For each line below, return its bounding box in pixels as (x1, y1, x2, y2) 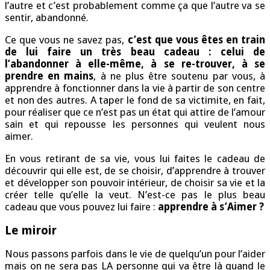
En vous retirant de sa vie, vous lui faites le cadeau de (5, 152, 265, 165)
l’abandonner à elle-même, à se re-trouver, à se (5, 58, 265, 71)
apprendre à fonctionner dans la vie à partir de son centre (5, 82, 265, 95)
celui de (220, 46, 266, 58)
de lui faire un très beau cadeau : (5, 46, 212, 58)
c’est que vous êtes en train (127, 34, 266, 46)
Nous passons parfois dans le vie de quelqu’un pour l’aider (5, 248, 265, 260)
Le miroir (5, 223, 57, 238)
